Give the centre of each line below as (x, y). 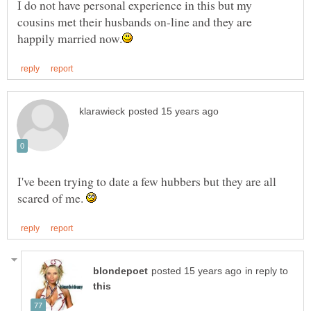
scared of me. (52, 197)
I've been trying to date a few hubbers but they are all (147, 181)
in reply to (267, 271)
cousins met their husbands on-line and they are (135, 21)
